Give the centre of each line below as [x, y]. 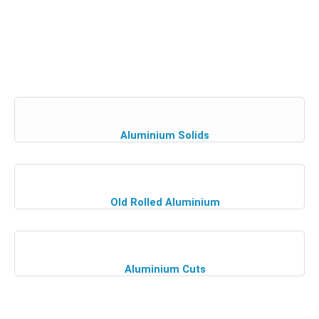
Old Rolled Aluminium [165, 202]
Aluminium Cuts [165, 269]
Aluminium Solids [165, 135]
